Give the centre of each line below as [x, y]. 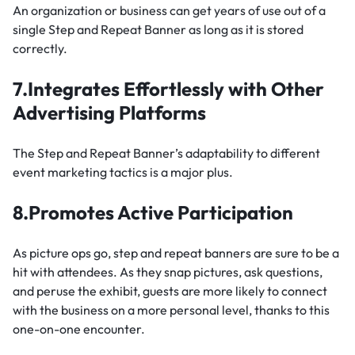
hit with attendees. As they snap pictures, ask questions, [168, 272]
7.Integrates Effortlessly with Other [168, 89]
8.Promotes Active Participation [153, 213]
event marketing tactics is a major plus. [123, 172]
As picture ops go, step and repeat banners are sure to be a [176, 253]
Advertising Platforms [109, 113]
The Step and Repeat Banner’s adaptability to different [166, 153]
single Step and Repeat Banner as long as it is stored [158, 30]
